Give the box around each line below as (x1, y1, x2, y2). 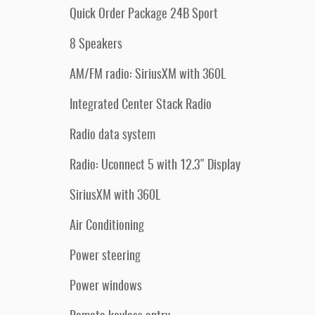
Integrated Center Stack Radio (70, 99, 212, 112)
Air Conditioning (70, 220, 144, 233)
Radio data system (70, 129, 155, 142)
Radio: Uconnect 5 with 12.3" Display (70, 160, 240, 172)
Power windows (70, 281, 142, 293)
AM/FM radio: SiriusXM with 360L (70, 69, 226, 82)
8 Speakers (70, 39, 122, 51)
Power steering (70, 250, 141, 263)
